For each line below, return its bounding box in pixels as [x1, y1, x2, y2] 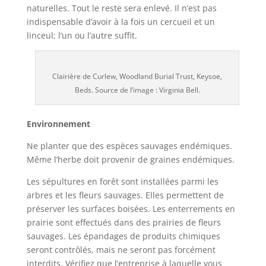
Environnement [26, 118, 90, 129]
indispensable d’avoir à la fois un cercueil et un [26, 15, 215, 27]
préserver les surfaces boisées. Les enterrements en [26, 202, 235, 214]
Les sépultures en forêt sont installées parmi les [26, 175, 218, 187]
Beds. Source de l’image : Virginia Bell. [74, 84, 200, 95]
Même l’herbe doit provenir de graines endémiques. [26, 153, 235, 165]
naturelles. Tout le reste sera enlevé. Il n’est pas [26, 2, 217, 14]
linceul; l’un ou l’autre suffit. [26, 29, 137, 41]
